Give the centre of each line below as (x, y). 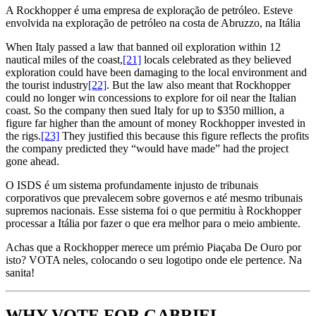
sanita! (20, 273)
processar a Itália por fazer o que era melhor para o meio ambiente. (153, 224)
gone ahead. (32, 162)
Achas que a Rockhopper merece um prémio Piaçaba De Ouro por (153, 248)
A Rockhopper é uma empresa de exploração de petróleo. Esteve (149, 11)
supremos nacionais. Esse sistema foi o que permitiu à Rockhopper (153, 211)
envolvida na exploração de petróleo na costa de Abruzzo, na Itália (153, 23)
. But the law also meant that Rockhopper (199, 85)
